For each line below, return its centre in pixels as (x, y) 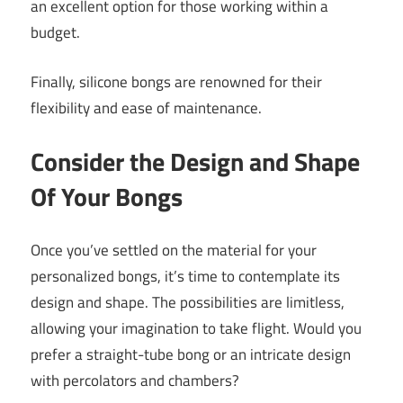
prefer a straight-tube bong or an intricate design (191, 354)
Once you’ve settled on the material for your (174, 250)
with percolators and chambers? (135, 380)
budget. (55, 33)
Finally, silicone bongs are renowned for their (176, 81)
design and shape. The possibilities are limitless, (188, 302)
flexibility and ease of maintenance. (146, 107)
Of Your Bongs (107, 197)
